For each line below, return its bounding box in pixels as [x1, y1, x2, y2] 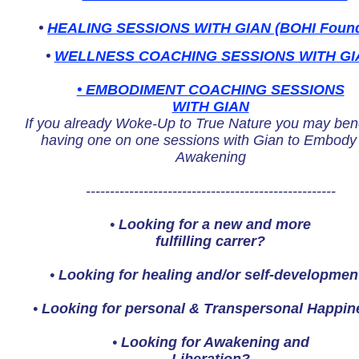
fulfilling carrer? [155, 233, 265, 249]
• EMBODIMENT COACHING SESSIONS [76, 82, 345, 98]
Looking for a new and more [119, 216, 311, 232]
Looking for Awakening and [120, 334, 309, 350]
